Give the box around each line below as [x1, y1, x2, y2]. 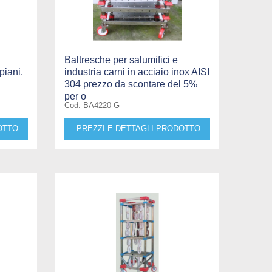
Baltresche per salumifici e [64, 54, 178, 65]
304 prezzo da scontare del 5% [64, 78, 197, 89]
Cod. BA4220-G [64, 100, 120, 110]
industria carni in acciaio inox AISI [64, 66, 209, 77]
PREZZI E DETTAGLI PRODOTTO [76, 123, 200, 133]
